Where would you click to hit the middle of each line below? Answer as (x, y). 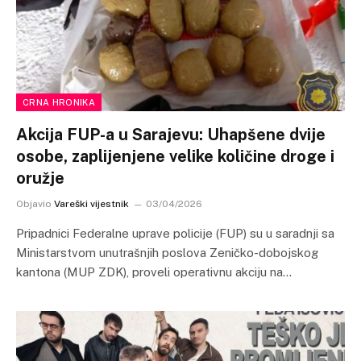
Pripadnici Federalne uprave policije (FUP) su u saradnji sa (175, 233)
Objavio (34, 204)
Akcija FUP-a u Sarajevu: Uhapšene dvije (171, 135)
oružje (40, 178)
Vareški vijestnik (91, 204)
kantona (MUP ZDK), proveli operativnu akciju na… (154, 272)
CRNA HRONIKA (59, 102)
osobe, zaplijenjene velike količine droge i (175, 156)
